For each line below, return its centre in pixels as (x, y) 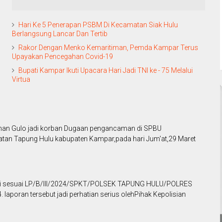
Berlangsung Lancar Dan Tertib (60, 34)
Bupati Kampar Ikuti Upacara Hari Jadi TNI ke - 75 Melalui (106, 71)
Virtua (21, 80)
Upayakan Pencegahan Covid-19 (62, 57)
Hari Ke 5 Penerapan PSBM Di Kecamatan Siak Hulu (98, 25)
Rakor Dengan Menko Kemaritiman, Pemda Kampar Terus (108, 48)
